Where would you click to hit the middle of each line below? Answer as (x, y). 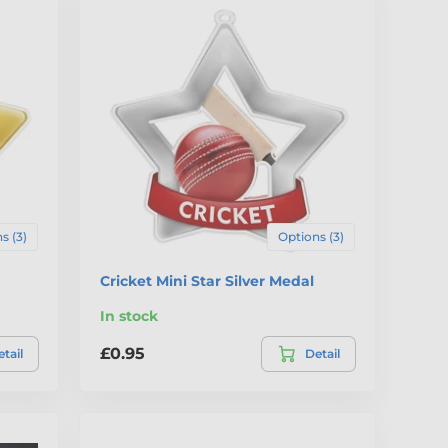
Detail (322, 353)
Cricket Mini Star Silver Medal (207, 280)
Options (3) (310, 236)
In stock (129, 315)
